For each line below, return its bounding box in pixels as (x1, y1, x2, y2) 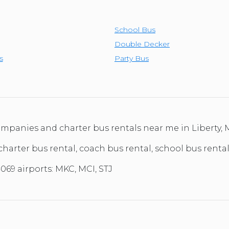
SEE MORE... (39, 29, 76, 38)
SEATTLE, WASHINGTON (39, 14, 114, 23)
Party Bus (114, 54, 149, 63)
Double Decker (114, 39, 170, 49)
